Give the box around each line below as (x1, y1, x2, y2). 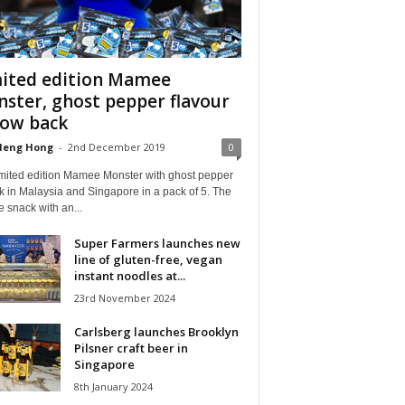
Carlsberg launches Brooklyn (73, 323, 239, 340)
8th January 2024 (73, 379, 153, 393)
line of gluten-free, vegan (73, 250, 222, 268)
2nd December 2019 (67, 139, 165, 154)
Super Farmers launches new (73, 234, 240, 251)
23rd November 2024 (73, 290, 175, 305)
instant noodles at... (73, 267, 185, 284)
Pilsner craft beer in (73, 339, 188, 356)
